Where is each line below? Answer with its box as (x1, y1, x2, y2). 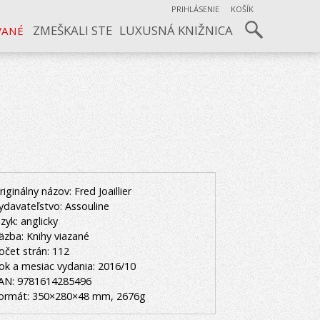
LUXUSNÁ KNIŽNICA (119, 22, 234, 39)
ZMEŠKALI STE (32, 22, 112, 39)
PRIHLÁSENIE (171, 4, 220, 14)
